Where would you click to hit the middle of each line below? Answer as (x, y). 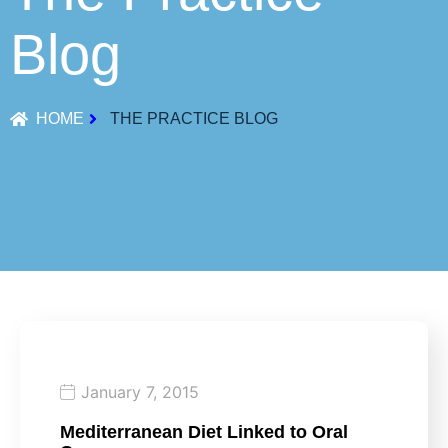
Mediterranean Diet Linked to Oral (204, 431)
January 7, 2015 (140, 391)
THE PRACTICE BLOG (194, 118)
